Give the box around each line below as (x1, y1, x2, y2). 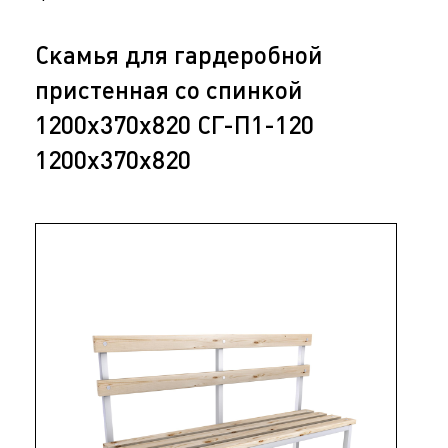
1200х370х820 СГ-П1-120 (35, 111, 314, 139)
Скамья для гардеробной (35, 41, 323, 69)
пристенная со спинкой (35, 76, 303, 104)
